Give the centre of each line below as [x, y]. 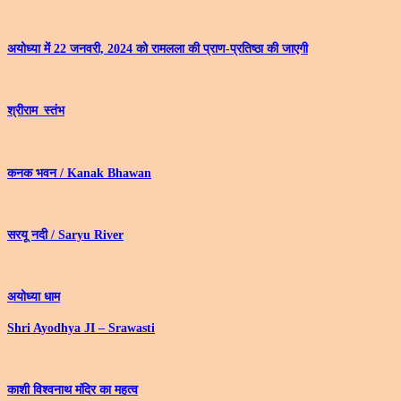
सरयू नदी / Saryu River [65, 235]
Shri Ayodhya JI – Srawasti [81, 328]
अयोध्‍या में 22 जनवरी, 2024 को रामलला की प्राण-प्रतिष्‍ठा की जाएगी [158, 49]
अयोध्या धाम [34, 296]
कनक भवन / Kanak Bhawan [79, 173]
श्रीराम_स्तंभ [36, 111]
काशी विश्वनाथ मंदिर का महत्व [73, 389]
